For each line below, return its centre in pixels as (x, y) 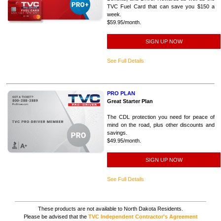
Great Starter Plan (130, 101)
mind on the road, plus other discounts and (161, 125)
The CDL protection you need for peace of (161, 117)
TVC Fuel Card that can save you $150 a (161, 6)
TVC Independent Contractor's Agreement (143, 216)
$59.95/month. (124, 22)
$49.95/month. (124, 141)
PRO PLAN (121, 93)
